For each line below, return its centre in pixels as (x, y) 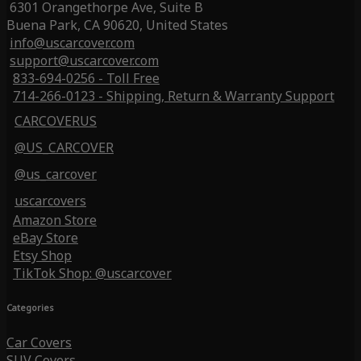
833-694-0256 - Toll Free (86, 79)
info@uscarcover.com (72, 43)
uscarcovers (50, 201)
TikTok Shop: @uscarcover (92, 274)
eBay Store (46, 238)
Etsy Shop (42, 256)
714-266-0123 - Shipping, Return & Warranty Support (174, 96)
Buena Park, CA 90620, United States (117, 25)
